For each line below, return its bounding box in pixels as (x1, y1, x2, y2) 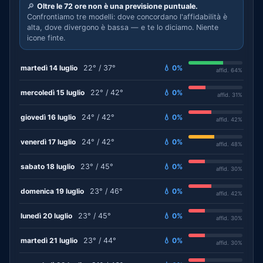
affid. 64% (216, 67, 242, 73)
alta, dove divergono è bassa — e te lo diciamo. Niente (27, 23, 218, 32)
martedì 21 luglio (21, 235, 77, 245)
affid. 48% (216, 141, 242, 147)
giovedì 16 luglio (21, 112, 76, 122)
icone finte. (27, 33, 65, 42)
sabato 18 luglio (21, 161, 75, 171)
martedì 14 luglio (21, 63, 77, 72)
